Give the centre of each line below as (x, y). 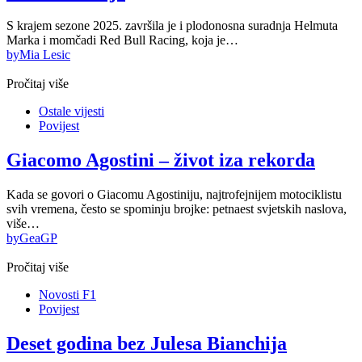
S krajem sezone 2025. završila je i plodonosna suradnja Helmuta (172, 26)
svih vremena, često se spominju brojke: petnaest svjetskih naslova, (177, 209)
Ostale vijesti (72, 112)
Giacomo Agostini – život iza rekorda (161, 160)
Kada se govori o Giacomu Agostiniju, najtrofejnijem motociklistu (174, 195)
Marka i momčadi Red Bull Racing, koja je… (122, 40)
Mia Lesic (45, 55)
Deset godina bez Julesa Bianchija (147, 344)
